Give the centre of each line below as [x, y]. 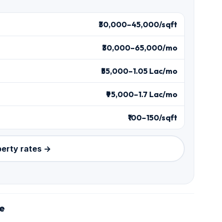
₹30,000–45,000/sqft [138, 25]
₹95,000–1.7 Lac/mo [142, 94]
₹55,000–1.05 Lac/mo [139, 71]
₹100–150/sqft [153, 118]
